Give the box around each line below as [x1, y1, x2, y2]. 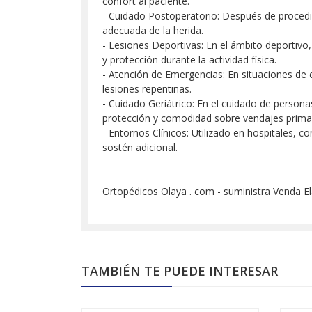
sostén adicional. [102, 141, 178, 154]
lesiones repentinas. [102, 82, 192, 95]
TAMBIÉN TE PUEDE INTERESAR [81, 263, 278, 279]
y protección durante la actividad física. [102, 53, 276, 66]
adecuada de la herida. [102, 24, 203, 37]
